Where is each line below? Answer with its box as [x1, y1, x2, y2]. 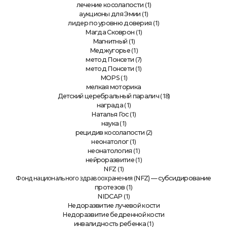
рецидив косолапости [75, 129, 145, 136]
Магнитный [92, 37, 128, 45]
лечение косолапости [76, 1, 144, 9]
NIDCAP [97, 193, 123, 200]
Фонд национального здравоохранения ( [16, 174, 136, 182]
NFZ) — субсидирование [135, 174, 211, 182]
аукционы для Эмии [79, 10, 141, 18]
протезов [95, 183, 125, 191]
